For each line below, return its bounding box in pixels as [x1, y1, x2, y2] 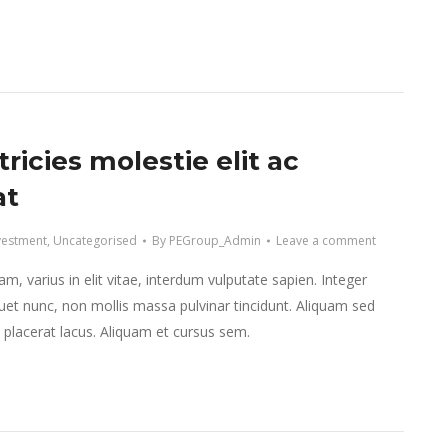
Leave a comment [275, 231, 376, 249]
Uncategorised [52, 231, 137, 249]
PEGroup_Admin [168, 231, 261, 249]
